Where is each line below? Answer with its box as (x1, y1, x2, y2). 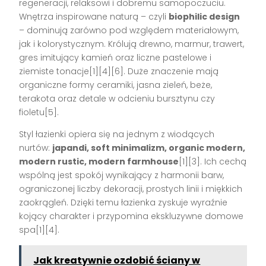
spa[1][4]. (19, 223, 60, 236)
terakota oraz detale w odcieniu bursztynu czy (19, 92, 216, 104)
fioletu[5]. (19, 106, 59, 118)
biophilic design (169, 10, 240, 23)
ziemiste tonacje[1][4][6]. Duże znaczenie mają (19, 65, 219, 77)
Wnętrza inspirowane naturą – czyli (19, 10, 169, 23)
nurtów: (19, 141, 53, 154)
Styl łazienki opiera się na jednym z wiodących (19, 128, 215, 140)
